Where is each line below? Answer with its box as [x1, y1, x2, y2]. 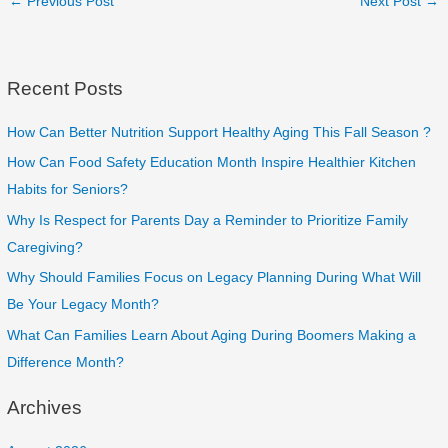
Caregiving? [7, 239, 84, 255]
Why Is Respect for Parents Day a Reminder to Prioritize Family [7, 212, 409, 228]
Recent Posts [7, 77, 124, 99]
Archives [7, 397, 83, 419]
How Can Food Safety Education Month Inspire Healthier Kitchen [7, 155, 417, 171]
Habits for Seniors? [7, 182, 129, 198]
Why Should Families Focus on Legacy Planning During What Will [7, 270, 422, 286]
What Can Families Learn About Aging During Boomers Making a [7, 327, 417, 343]
